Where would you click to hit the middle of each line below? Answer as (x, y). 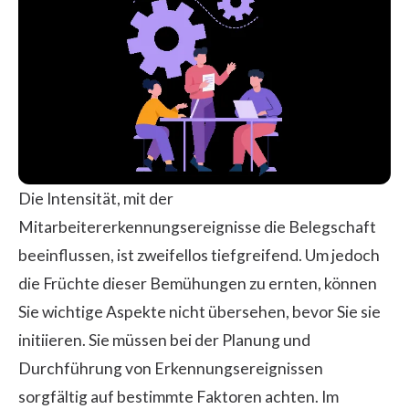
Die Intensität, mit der (96, 198)
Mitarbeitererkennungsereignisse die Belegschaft (197, 226)
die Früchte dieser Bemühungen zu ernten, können (198, 283)
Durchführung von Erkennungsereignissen (171, 368)
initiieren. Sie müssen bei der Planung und (164, 340)
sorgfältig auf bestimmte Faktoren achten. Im (178, 396)
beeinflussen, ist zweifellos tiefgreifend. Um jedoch (199, 255)
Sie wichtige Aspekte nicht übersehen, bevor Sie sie (199, 311)
